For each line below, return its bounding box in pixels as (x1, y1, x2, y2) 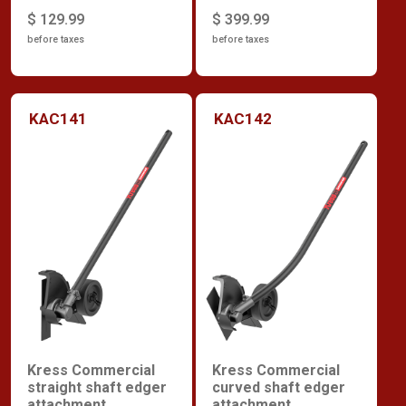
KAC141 (29, 109, 87, 128)
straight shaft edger (27, 379, 167, 397)
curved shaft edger (212, 379, 345, 397)
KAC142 (214, 109, 272, 128)
